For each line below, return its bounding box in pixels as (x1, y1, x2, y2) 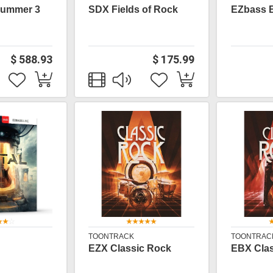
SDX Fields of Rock (88, 4, 179, 15)
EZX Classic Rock (88, 243, 172, 253)
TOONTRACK (88, 232, 135, 241)
